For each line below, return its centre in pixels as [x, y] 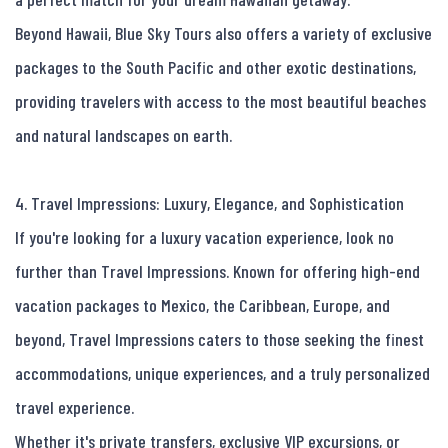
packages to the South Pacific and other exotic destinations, [215, 67]
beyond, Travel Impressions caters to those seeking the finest [219, 339]
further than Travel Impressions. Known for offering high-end [217, 271]
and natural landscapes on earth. [123, 135]
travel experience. [74, 407]
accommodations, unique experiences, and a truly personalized [222, 373]
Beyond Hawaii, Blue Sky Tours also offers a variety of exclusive [223, 33]
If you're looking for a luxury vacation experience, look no [204, 237]
